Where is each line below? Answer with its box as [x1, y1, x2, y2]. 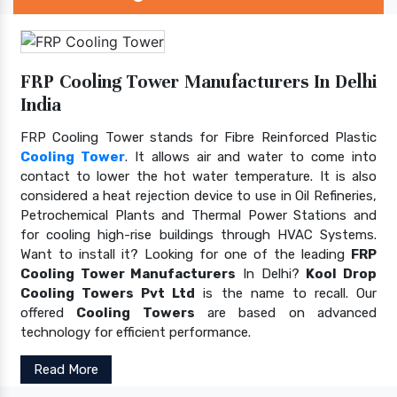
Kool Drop [306, 265, 378, 282]
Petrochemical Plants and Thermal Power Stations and [20, 206, 377, 223]
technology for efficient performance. [20, 323, 251, 340]
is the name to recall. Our [195, 284, 378, 301]
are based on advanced [194, 304, 378, 321]
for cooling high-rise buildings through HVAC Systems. [20, 226, 377, 243]
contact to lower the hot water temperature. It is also [20, 167, 377, 184]
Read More [34, 361, 98, 378]
